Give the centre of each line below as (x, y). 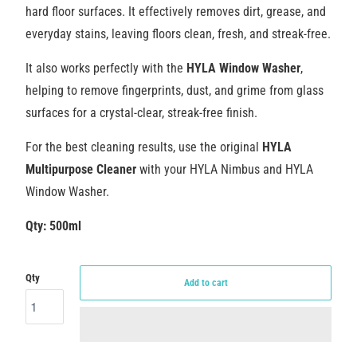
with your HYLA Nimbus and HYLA (224, 169)
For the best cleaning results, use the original (143, 147)
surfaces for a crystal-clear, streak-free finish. (141, 112)
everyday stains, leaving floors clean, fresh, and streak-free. (178, 33)
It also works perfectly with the (106, 68)
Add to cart (206, 282)
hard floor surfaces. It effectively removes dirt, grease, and (175, 11)
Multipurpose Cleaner (80, 169)
